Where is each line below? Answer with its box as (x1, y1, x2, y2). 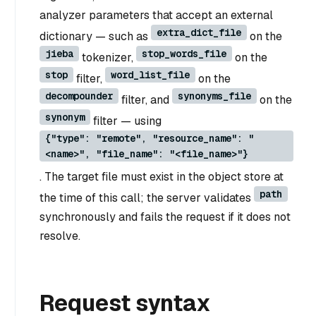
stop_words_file (142, 47, 226, 60)
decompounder (45, 90, 113, 102)
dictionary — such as (39, 29, 151, 44)
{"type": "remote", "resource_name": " (45, 132, 254, 145)
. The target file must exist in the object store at (39, 169, 284, 184)
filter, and (119, 92, 172, 107)
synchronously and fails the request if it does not (39, 209, 291, 224)
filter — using (90, 114, 162, 128)
